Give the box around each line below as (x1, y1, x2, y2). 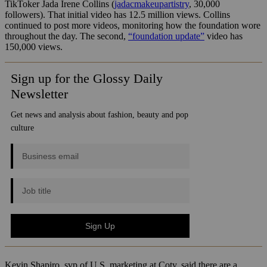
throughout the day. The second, (5, 31, 128, 42)
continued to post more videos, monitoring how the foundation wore (5, 20, 260, 31)
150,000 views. (5, 42, 63, 52)
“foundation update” (128, 31, 204, 42)
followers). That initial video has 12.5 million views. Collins (5, 10, 230, 20)
